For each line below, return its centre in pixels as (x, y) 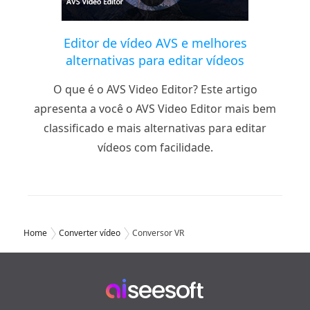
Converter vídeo (90, 233)
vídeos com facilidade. (155, 148)
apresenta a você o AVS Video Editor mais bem (155, 109)
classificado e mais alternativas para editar (155, 128)
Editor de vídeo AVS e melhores (155, 43)
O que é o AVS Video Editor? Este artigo (155, 90)
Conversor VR (158, 233)
